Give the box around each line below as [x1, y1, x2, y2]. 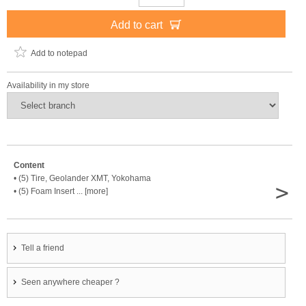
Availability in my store [7, 81, 89, 90]
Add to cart [110, 19, 165, 31]
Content [14, 161, 44, 170]
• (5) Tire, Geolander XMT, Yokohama [14, 173, 151, 183]
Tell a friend [21, 243, 64, 253]
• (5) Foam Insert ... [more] [14, 186, 108, 196]
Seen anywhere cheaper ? [21, 277, 120, 287]
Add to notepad [31, 48, 87, 58]
